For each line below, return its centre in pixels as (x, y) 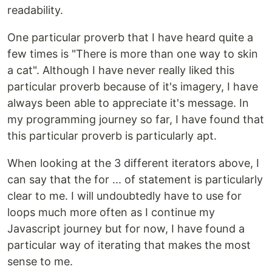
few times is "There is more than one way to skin (133, 54)
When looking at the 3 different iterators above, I (133, 163)
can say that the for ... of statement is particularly (135, 179)
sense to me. (40, 261)
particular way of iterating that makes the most (129, 245)
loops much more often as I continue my (111, 212)
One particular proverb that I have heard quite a (130, 37)
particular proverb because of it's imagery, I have (133, 87)
